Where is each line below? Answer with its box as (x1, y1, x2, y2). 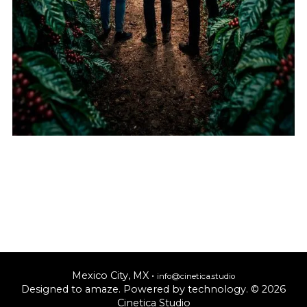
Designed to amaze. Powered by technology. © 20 (21, 282, 274, 295)
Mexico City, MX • (72, 269, 157, 282)
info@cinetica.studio (157, 271, 235, 281)
